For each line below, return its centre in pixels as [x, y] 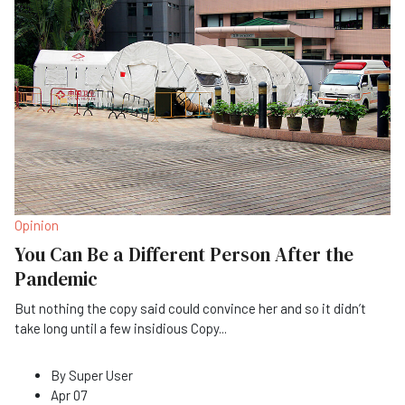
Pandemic [56, 278]
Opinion [37, 225]
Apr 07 [69, 395]
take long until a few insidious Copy [117, 328]
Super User [101, 375]
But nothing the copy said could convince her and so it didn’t [190, 308]
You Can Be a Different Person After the [184, 254]
